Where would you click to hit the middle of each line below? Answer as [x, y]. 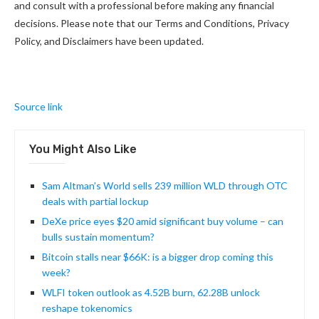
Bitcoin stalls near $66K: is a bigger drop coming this [158, 257]
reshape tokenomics [87, 308]
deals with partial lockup [95, 202]
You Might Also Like [83, 150]
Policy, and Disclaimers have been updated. [109, 41]
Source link [38, 107]
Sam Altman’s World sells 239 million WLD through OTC [165, 186]
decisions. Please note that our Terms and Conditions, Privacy [152, 23]
